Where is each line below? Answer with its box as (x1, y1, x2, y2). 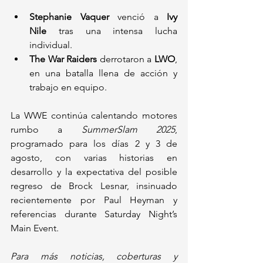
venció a (109, 11, 167, 22)
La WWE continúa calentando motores (11, 109, 177, 121)
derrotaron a (97, 53, 155, 65)
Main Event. (11, 222, 59, 234)
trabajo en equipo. (29, 81, 107, 93)
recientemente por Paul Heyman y (11, 194, 177, 205)
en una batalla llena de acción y (29, 67, 177, 79)
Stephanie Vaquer (29, 11, 109, 22)
